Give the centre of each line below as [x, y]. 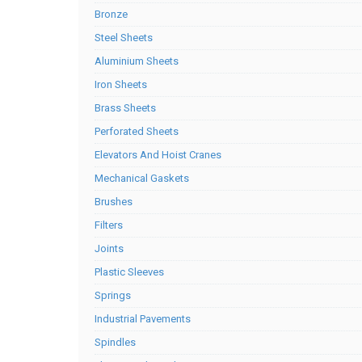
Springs [113, 295]
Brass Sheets [125, 108]
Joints [109, 248]
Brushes [114, 202]
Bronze [111, 14]
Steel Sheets [124, 38]
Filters [109, 225]
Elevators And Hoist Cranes [158, 155]
